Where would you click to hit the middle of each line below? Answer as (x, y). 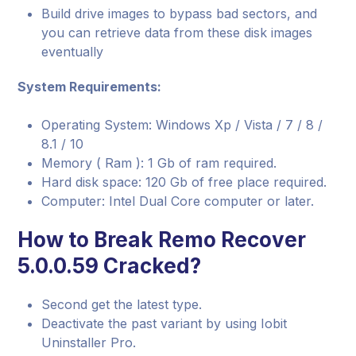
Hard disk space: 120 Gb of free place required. (184, 182)
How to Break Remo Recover (162, 240)
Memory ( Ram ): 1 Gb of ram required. (159, 163)
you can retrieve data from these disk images (177, 33)
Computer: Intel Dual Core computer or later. (178, 201)
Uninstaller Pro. (89, 342)
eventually (73, 52)
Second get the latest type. (122, 304)
